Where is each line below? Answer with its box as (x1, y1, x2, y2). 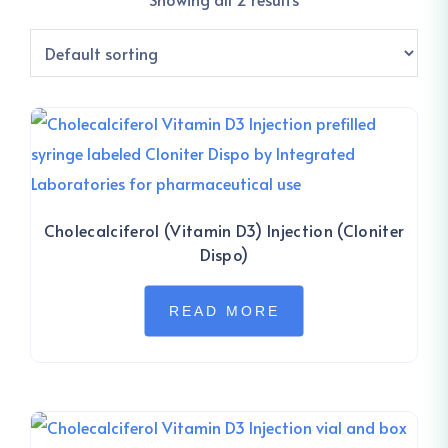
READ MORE (168, 303, 280, 320)
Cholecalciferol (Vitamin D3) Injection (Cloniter (43, 219, 405, 241)
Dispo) (199, 243, 249, 265)
